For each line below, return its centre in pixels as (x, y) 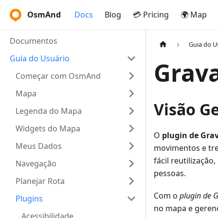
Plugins (29, 199)
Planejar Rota (40, 181)
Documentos (34, 41)
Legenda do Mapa (49, 111)
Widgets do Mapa (48, 128)
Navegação (36, 163)
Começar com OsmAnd (58, 76)
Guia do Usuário (40, 58)
